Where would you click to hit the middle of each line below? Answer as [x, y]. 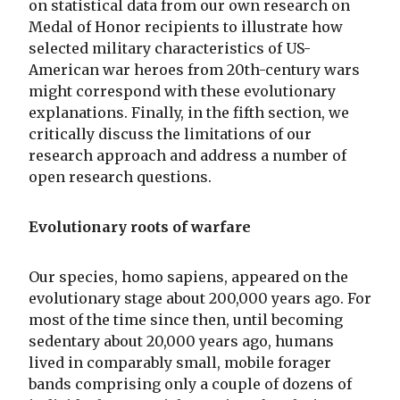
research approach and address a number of [187, 155]
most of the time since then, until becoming [186, 319]
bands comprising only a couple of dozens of [190, 383]
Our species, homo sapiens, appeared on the [188, 276]
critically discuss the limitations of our [170, 133]
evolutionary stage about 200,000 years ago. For [200, 298]
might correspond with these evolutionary [182, 91]
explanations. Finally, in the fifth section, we [189, 112]
